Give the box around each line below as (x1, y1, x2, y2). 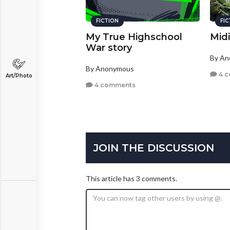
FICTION (96, 17, 119, 25)
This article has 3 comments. (86, 174, 177, 183)
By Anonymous (86, 64, 134, 73)
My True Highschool (86, 31, 182, 43)
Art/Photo (5, 72, 32, 79)
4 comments (93, 81, 136, 89)
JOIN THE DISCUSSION (93, 142, 214, 155)
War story (86, 42, 132, 54)
